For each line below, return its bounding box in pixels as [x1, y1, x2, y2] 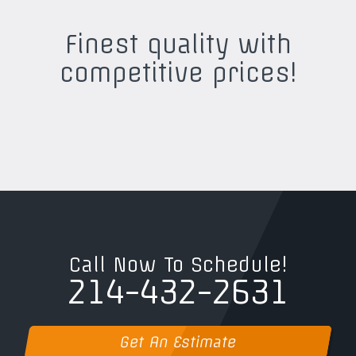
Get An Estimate [118, 333, 238, 352]
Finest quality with [64, 29, 292, 60]
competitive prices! [59, 58, 297, 89]
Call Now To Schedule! [68, 253, 288, 277]
